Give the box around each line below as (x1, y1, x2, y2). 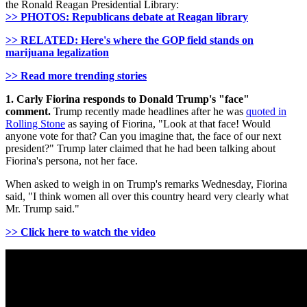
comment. (5, 106, 51, 118)
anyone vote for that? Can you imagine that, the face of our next (5, 130, 281, 143)
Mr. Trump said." (5, 203, 82, 215)
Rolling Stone (5, 118, 65, 130)
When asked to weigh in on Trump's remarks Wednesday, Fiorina (5, 178, 287, 191)
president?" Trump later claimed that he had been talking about (5, 143, 275, 155)
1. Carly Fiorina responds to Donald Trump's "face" (5, 93, 249, 106)
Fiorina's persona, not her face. (5, 155, 138, 167)
